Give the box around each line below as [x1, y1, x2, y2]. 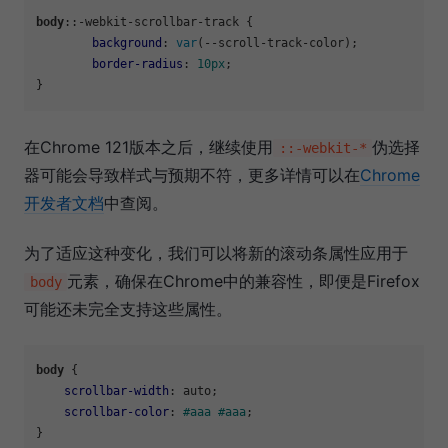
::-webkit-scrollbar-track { [64, 15, 253, 30]
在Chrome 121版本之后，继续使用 [24, 137, 273, 158]
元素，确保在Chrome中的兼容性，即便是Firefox [67, 271, 421, 292]
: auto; [169, 384, 218, 399]
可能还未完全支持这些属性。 [24, 299, 232, 320]
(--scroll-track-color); [197, 36, 358, 51]
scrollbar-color [64, 405, 169, 420]
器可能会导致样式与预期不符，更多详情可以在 [24, 165, 360, 186]
